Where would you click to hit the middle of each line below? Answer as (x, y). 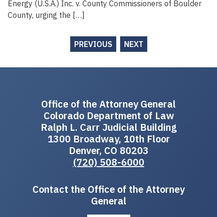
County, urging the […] (46, 15)
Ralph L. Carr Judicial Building (108, 127)
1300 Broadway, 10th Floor (108, 139)
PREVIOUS (93, 44)
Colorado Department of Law (108, 115)
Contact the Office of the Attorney (108, 189)
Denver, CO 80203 (108, 150)
